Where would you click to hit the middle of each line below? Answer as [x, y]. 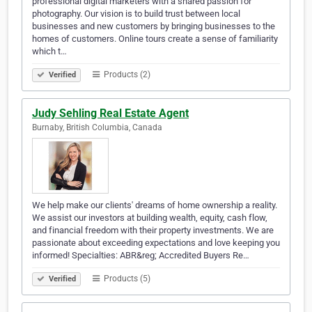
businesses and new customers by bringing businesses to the [154, 26]
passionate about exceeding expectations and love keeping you [156, 243]
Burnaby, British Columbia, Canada [97, 128]
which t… [49, 52]
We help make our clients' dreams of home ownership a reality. [155, 205]
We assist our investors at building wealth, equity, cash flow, [150, 218]
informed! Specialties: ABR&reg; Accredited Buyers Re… [141, 256]
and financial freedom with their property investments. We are [153, 231]
